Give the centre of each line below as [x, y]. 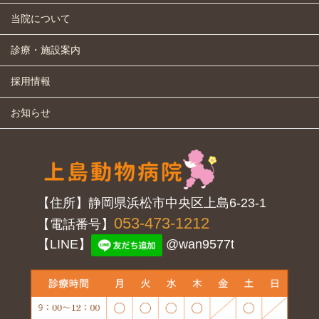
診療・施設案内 [46, 49]
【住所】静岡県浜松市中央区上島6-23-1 [151, 203]
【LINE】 [64, 245]
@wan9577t [198, 245]
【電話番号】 [75, 225]
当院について [41, 18]
